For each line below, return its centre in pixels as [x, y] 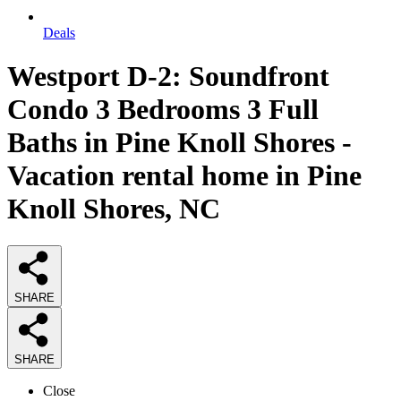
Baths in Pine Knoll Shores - [179, 143]
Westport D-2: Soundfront [168, 77]
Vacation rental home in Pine [184, 176]
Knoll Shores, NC [114, 209]
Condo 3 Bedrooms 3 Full [163, 110]
